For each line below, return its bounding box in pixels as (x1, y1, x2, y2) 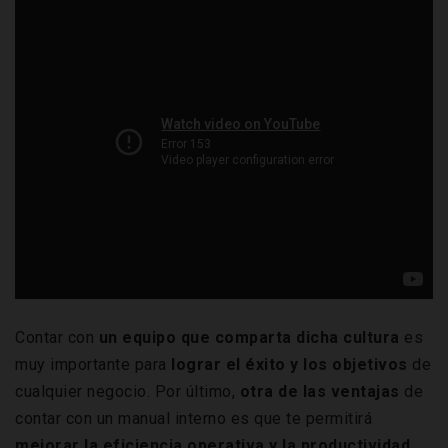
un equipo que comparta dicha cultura (98, 328, 400, 348)
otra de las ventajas (239, 382, 404, 402)
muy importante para (15, 355, 171, 375)
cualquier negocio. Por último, (15, 382, 240, 402)
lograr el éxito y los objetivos (171, 355, 408, 375)
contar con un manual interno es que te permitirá (15, 409, 372, 429)
